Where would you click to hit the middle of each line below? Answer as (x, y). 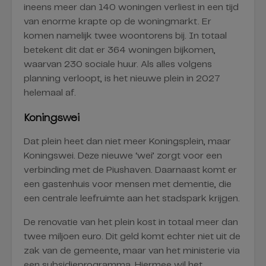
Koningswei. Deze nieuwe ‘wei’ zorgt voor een (123, 156)
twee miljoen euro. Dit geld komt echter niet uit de (132, 236)
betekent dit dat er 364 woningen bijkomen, (120, 50)
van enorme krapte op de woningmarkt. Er (118, 21)
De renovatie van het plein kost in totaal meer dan (131, 222)
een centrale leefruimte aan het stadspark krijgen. (132, 198)
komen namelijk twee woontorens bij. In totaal (125, 36)
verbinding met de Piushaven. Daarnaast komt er (130, 170)
